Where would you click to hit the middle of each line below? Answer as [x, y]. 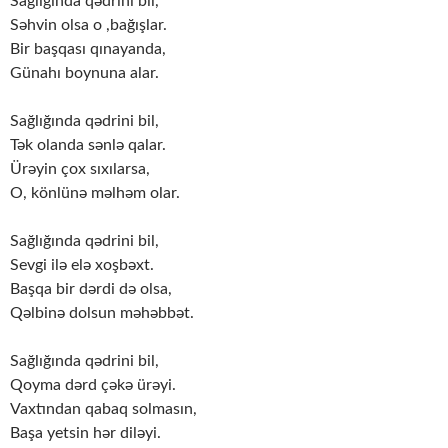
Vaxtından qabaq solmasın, [103, 409]
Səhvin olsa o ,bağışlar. [88, 25]
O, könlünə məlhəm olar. [95, 193]
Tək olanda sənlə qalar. [88, 145]
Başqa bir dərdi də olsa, [91, 289]
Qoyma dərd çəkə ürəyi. [93, 385]
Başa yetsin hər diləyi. [85, 433]
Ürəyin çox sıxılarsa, [80, 169]
